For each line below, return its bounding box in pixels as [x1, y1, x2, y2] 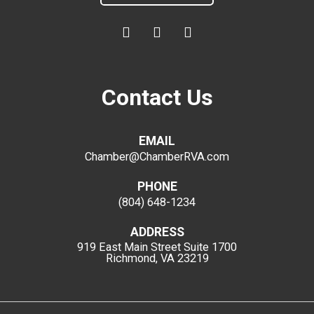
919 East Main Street [77, 240, 181, 254]
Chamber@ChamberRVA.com [85, 149, 229, 163]
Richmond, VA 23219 [105, 252, 209, 266]
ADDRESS [130, 224, 184, 239]
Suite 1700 [181, 240, 237, 254]
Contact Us [101, 84, 213, 111]
